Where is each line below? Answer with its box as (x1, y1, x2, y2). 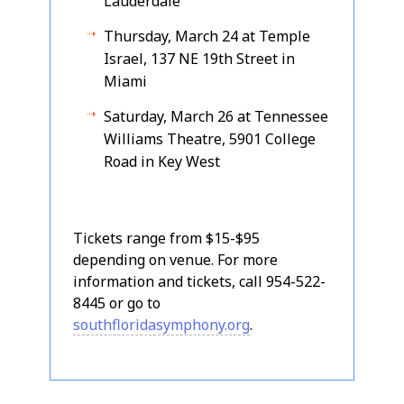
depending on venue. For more (73, 249, 278, 270)
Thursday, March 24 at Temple (104, 25, 310, 46)
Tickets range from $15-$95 (73, 227, 260, 248)
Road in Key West (104, 151, 220, 171)
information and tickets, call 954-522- (73, 271, 326, 291)
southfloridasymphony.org (73, 314, 250, 335)
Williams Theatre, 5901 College (104, 128, 316, 149)
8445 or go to (73, 292, 161, 313)
